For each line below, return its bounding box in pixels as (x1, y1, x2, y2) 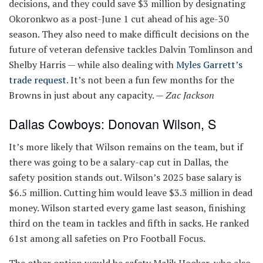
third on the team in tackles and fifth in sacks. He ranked (9, 217, 249, 230)
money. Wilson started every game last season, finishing (9, 201, 245, 215)
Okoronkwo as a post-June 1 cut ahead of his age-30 (9, 12, 229, 25)
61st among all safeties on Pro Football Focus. (9, 232, 205, 245)
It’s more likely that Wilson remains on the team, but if (9, 140, 243, 154)
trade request (9, 73, 66, 86)
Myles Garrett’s (176, 58, 242, 71)
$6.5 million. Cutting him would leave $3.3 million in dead (9, 186, 252, 200)
